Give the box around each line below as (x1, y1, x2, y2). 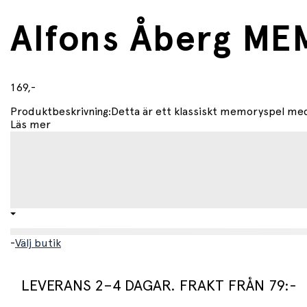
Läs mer (10, 119, 51, 131)
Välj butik (15, 238, 61, 249)
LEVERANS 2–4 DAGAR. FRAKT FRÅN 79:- (21, 278, 297, 294)
